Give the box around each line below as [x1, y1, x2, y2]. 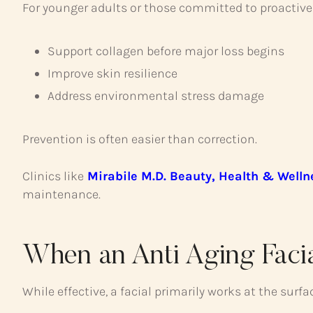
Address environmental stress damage [48, 87, 264, 103]
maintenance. [22, 186, 101, 202]
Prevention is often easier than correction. [22, 131, 257, 147]
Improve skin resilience [48, 65, 177, 81]
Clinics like [22, 168, 84, 184]
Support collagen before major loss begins [48, 43, 284, 59]
